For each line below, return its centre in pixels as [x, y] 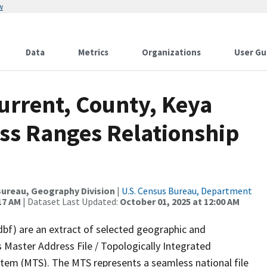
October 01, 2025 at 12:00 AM [180, 201]
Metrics [93, 52]
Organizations [171, 52]
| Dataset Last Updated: [70, 201]
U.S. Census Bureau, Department [187, 191]
